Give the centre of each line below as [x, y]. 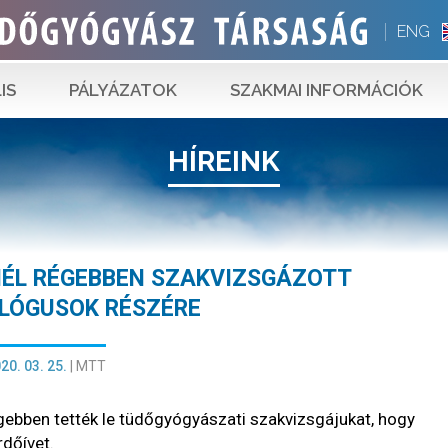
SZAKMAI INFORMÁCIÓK [326, 90]
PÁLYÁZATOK [123, 90]
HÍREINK [224, 161]
